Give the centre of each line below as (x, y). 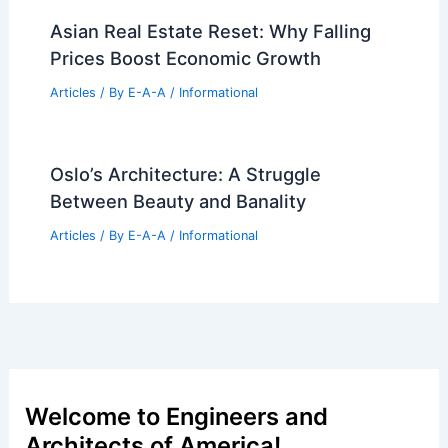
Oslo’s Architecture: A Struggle (185, 173)
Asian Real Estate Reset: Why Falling (210, 30)
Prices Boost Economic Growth (185, 57)
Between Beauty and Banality (177, 200)
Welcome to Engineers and (177, 416)
